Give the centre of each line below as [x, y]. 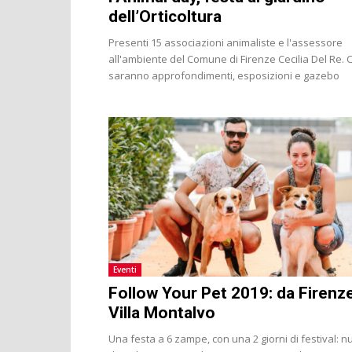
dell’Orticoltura [165, 16]
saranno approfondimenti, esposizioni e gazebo [224, 75]
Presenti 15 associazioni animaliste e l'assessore [225, 42]
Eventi [125, 269]
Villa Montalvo [162, 312]
